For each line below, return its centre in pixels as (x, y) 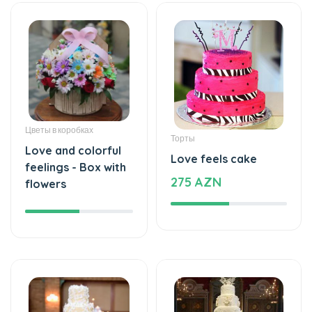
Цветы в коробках (59, 89)
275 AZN (196, 141)
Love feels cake (214, 118)
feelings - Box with (76, 126)
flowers (46, 143)
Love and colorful (73, 110)
